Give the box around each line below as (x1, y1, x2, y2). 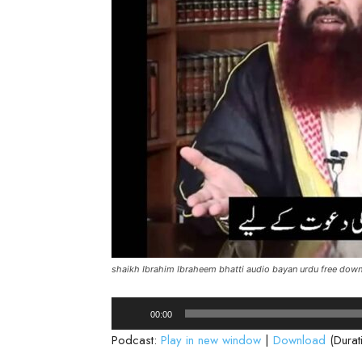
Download (273, 330, 326, 349)
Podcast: (112, 330, 161, 349)
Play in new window (161, 330, 261, 349)
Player (111, 318, 142, 337)
